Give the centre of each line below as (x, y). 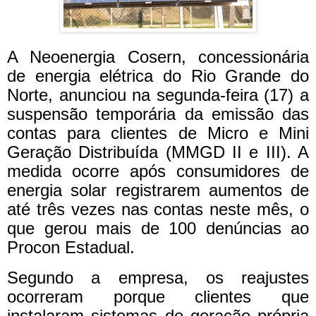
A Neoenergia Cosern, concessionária (158, 57)
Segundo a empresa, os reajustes (158, 277)
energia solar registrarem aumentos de (158, 190)
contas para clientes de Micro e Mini (158, 133)
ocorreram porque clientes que (158, 296)
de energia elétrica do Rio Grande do (158, 76)
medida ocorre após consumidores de (158, 171)
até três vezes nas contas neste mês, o (158, 209)
